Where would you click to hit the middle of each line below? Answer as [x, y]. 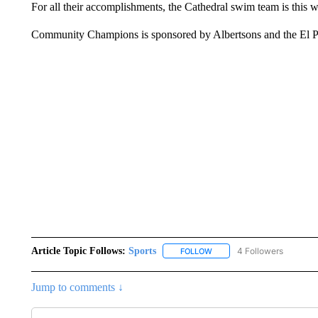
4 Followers [260, 251]
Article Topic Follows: [78, 251]
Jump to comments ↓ [77, 287]
